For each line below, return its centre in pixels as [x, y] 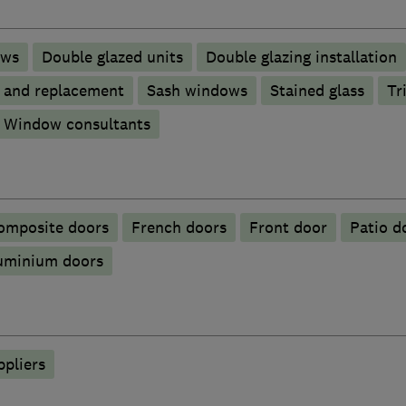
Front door [288, 228]
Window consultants [77, 125]
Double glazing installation [301, 58]
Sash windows [197, 91]
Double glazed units [112, 58]
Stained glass [317, 91]
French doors [179, 228]
